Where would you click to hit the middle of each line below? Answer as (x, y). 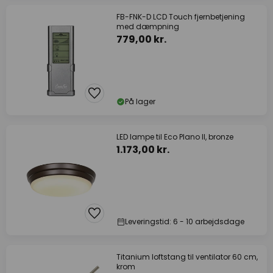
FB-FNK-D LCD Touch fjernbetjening (181, 17)
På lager (140, 101)
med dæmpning (148, 27)
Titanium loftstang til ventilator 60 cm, (187, 257)
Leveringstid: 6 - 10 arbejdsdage (185, 222)
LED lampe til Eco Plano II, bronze (175, 137)
